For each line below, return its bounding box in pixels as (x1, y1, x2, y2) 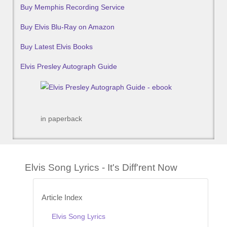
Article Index (42, 193, 83, 202)
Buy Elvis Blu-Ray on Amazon (20, 23, 115, 31)
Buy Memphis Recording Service (20, 3, 125, 12)
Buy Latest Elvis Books (20, 43, 93, 51)
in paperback (41, 114, 82, 123)
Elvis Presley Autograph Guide (20, 62, 117, 71)
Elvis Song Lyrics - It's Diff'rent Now (25, 162, 177, 173)
